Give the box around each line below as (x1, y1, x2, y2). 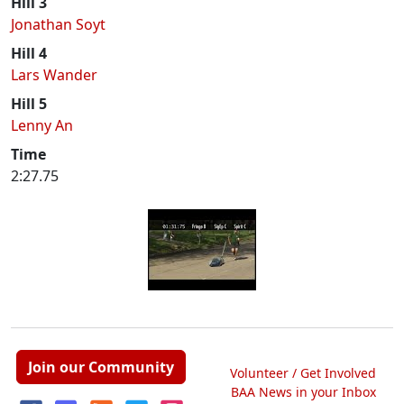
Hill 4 (11, 43, 47, 63)
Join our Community (28, 357, 174, 377)
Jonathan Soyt (11, 14, 106, 34)
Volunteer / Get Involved (230, 363, 376, 381)
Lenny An (11, 115, 73, 135)
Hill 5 (11, 94, 47, 114)
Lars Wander (11, 65, 97, 85)
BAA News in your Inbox (230, 382, 376, 400)
